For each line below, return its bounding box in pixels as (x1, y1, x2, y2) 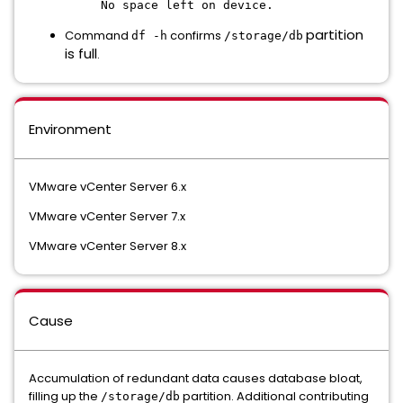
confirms (167, 27, 224, 44)
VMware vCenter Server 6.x (29, 178, 186, 195)
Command (65, 27, 131, 44)
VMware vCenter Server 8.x (29, 237, 186, 255)
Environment (29, 120, 112, 139)
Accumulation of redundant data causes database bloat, (29, 370, 363, 387)
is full (65, 44, 97, 63)
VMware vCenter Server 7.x (29, 208, 185, 225)
